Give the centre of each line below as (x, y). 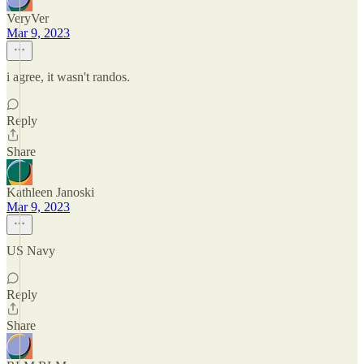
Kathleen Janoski (50, 192)
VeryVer (28, 18)
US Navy (31, 251)
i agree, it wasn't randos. (68, 77)
